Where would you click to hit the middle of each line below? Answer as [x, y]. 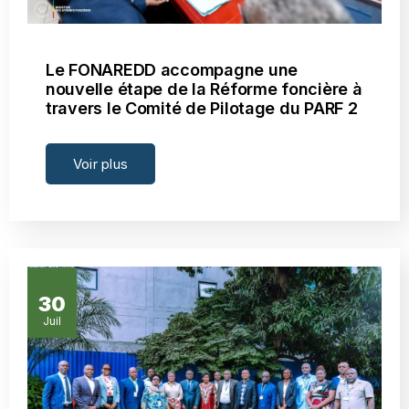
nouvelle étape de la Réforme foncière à [204, 89]
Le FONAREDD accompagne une [172, 69]
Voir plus [101, 163]
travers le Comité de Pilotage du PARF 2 [202, 108]
